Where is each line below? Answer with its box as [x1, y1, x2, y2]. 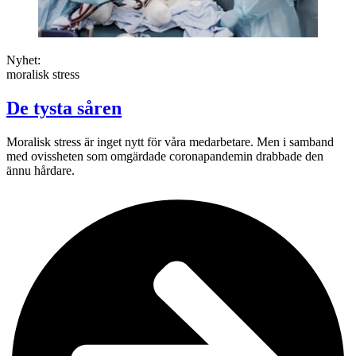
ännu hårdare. [6, 164, 75, 178]
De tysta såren [6, 98, 122, 119]
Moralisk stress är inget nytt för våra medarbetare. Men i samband [6, 135, 334, 149]
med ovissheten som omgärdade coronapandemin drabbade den [6, 149, 323, 164]
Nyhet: [6, 53, 41, 68]
